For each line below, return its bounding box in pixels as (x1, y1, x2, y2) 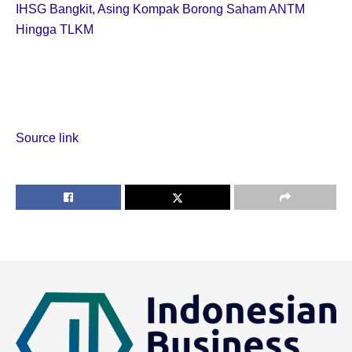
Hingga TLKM (16, 23, 93, 37)
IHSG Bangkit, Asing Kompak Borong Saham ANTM (16, 2, 305, 16)
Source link (16, 131, 79, 145)
